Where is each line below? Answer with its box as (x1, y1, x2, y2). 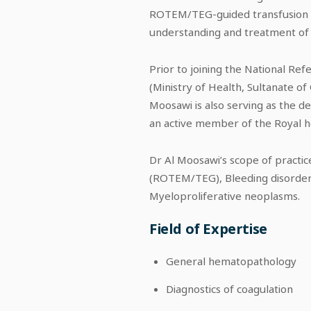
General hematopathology (166, 254, 297, 269)
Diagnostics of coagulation (166, 281, 294, 296)
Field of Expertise (149, 219, 267, 239)
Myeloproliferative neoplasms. (149, 189, 301, 203)
